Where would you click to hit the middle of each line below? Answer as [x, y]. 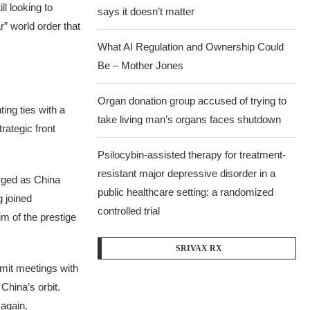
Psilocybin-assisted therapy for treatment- [192, 155]
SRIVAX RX [199, 248]
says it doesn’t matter [146, 11]
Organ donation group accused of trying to [192, 101]
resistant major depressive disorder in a [187, 173]
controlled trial [129, 211]
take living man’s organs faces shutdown [190, 119]
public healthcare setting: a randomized [186, 192]
